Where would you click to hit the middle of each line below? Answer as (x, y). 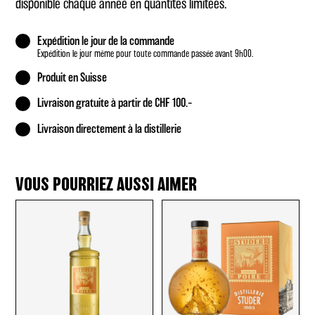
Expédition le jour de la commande (106, 41)
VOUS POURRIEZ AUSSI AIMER (107, 186)
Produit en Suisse (72, 78)
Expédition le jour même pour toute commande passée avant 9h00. (146, 54)
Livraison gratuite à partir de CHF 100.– (115, 104)
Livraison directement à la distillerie (110, 130)
